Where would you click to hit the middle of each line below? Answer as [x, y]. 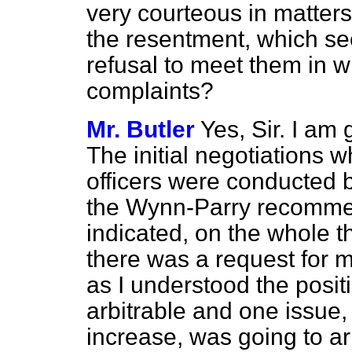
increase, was [162, 337]
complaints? [150, 91]
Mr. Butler [141, 129]
